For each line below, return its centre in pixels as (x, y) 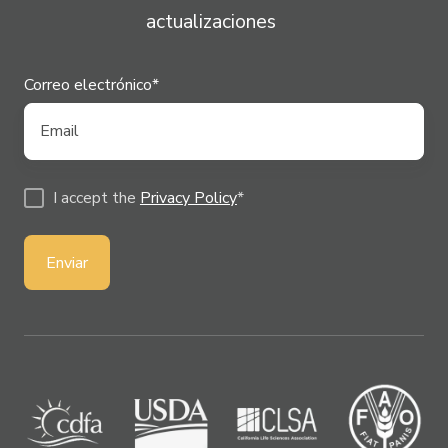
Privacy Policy (188, 198)
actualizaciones (210, 22)
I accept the (96, 198)
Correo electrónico (88, 85)
